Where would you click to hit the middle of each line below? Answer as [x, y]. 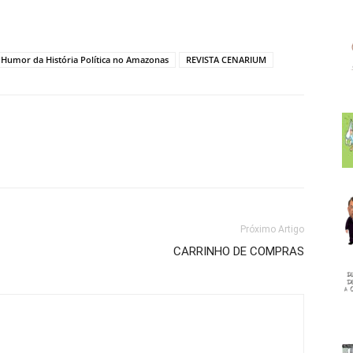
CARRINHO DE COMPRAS [239, 252]
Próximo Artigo [272, 230]
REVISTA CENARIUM [226, 60]
